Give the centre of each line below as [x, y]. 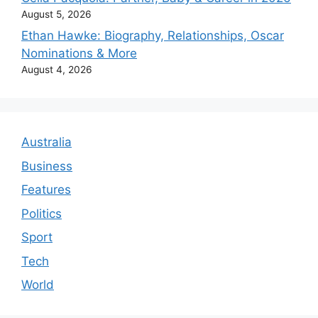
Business [47, 166]
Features [46, 190]
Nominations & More [79, 53]
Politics [42, 213]
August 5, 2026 [56, 14]
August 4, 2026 [57, 70]
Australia [46, 142]
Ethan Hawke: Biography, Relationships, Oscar [153, 35]
